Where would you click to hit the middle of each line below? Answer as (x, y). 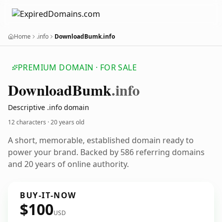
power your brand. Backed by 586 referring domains (106, 152)
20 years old (67, 122)
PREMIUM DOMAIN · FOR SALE (77, 67)
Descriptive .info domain (49, 107)
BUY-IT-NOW (48, 195)
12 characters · (29, 122)
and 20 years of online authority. (68, 164)
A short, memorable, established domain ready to (101, 140)
